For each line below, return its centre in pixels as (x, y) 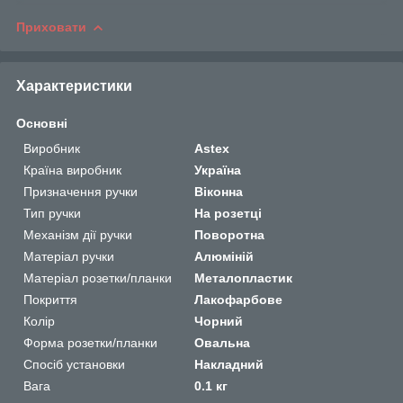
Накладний (229, 364)
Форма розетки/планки (90, 342)
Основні (42, 123)
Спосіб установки (74, 364)
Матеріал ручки (69, 256)
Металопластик (244, 278)
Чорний (219, 321)
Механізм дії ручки (78, 234)
